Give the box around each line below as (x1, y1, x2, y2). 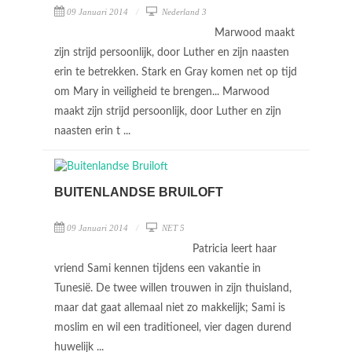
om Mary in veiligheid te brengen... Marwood (54, 86, 269, 97)
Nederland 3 (159, 6, 207, 16)
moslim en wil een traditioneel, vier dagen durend (54, 322, 291, 333)
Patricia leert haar (192, 244, 277, 255)
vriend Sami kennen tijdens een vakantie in (54, 263, 261, 274)
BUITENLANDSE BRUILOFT (54, 185, 223, 199)
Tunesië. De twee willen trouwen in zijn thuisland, (54, 283, 291, 294)
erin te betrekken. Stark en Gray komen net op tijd (54, 66, 297, 78)
